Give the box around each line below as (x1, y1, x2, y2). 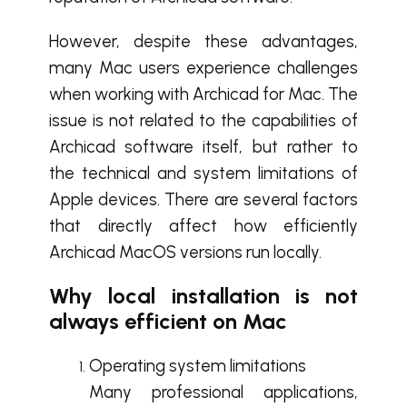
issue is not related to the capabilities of (49, 110, 358, 131)
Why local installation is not (49, 283, 358, 309)
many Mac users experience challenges (49, 57, 358, 78)
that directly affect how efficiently (49, 215, 358, 236)
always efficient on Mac (49, 308, 287, 334)
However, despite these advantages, (49, 31, 358, 52)
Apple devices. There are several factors (49, 189, 358, 210)
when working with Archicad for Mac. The (49, 84, 358, 104)
